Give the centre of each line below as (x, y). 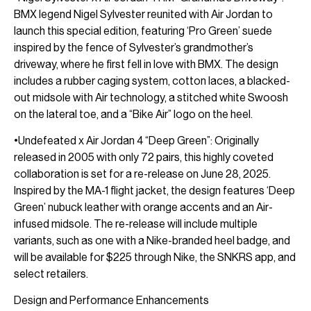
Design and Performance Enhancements (111, 301)
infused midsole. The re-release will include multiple (136, 224)
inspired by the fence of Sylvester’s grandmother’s (134, 47)
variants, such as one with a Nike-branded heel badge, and (152, 240)
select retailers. (51, 274)
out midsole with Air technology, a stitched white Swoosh (151, 97)
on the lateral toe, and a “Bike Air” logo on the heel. (133, 114)
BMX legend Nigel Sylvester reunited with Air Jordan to (143, 14)
